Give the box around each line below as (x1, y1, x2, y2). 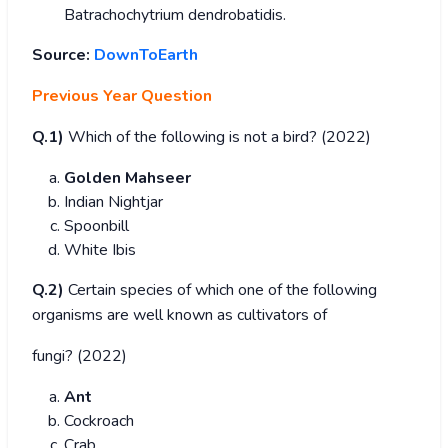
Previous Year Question (32, 84, 212, 107)
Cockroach (64, 409, 134, 432)
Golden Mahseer (64, 166, 191, 189)
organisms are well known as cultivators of (32, 303, 327, 326)
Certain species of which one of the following (64, 278, 377, 301)
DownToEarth (94, 43, 198, 66)
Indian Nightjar (64, 190, 163, 213)
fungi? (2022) (32, 344, 127, 367)
